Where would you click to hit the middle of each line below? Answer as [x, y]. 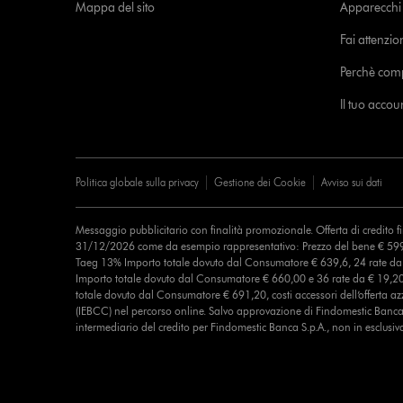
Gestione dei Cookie [260, 182]
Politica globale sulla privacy [137, 182]
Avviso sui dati [351, 182]
